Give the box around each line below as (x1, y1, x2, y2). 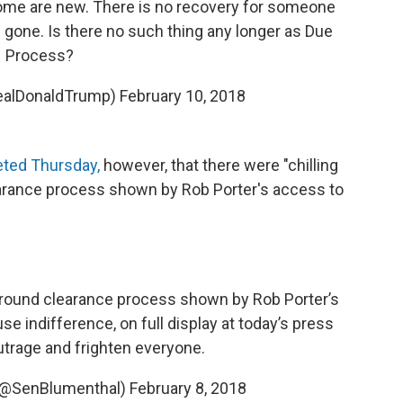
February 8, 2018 (129, 378, 246, 398)
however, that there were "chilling (100, 155, 338, 175)
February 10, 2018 (119, 85, 246, 105)
